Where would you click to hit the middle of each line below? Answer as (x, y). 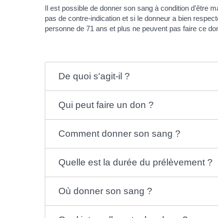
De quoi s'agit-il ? (94, 76)
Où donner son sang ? (105, 191)
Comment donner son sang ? (119, 134)
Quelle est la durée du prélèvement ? (135, 162)
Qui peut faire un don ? (106, 105)
